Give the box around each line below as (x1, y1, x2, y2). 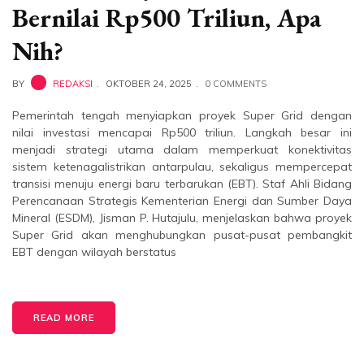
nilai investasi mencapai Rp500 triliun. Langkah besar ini (12, 124, 352, 140)
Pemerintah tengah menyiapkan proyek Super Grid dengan (12, 107, 352, 123)
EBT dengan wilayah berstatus (12, 244, 176, 259)
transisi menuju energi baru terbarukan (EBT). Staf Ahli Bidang (12, 175, 352, 191)
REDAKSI (53, 77, 93, 89)
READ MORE (33, 311, 94, 323)
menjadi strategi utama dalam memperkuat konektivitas (12, 141, 352, 157)
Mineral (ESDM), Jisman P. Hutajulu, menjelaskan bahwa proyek (12, 210, 352, 225)
